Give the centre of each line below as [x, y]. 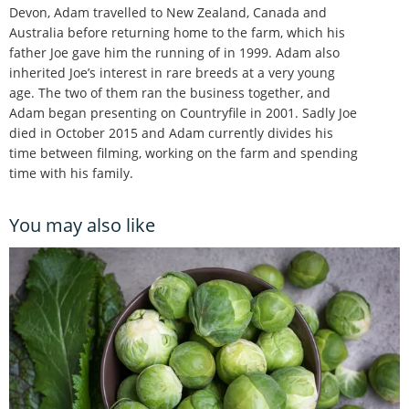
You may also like [82, 225]
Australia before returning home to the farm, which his [177, 32]
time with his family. [71, 173]
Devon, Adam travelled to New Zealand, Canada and [168, 12]
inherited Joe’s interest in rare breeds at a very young [172, 72]
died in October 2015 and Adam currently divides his [171, 132]
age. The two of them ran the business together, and [170, 92]
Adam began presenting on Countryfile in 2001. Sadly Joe [183, 112]
